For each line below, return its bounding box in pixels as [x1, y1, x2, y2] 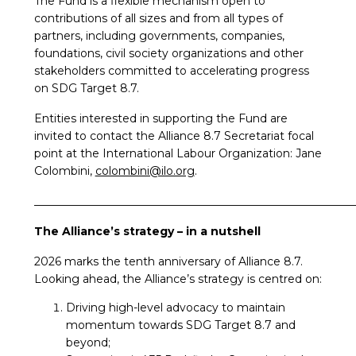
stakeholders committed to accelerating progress [33, 64, 309, 79]
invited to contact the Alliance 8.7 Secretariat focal [33, 129, 314, 144]
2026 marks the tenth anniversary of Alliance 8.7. [33, 254, 306, 269]
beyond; [65, 335, 110, 350]
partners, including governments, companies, [33, 29, 284, 44]
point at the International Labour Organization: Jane [33, 146, 322, 161]
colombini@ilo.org [95, 164, 195, 179]
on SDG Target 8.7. [33, 81, 139, 96]
